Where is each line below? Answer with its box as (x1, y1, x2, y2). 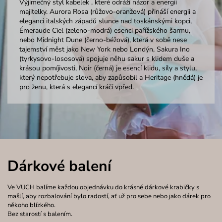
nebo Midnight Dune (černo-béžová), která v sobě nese (19, 35, 187, 45)
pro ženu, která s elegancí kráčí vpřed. (19, 82, 134, 92)
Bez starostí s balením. (7, 210, 72, 219)
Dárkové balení (7, 156, 111, 177)
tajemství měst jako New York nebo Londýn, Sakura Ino (19, 44, 190, 54)
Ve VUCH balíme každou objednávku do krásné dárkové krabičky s (7, 183, 199, 192)
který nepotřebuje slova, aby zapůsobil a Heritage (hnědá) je (19, 72, 203, 82)
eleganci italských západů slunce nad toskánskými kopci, (19, 16, 192, 26)
